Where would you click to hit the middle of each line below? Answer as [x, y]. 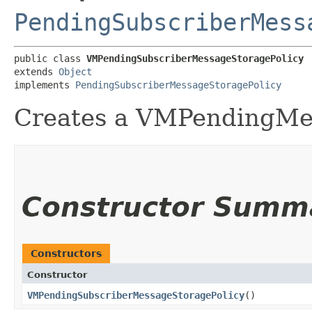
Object [75, 72]
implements [45, 85]
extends [36, 72]
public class [50, 58]
